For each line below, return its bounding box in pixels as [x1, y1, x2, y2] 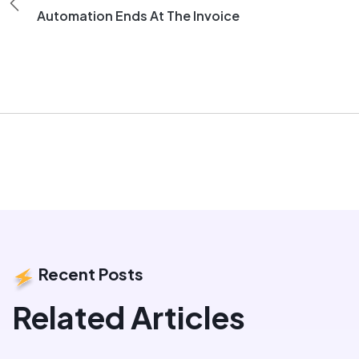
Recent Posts [35, 264, 143, 284]
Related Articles [12, 297, 245, 337]
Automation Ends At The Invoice [37, 7, 240, 24]
